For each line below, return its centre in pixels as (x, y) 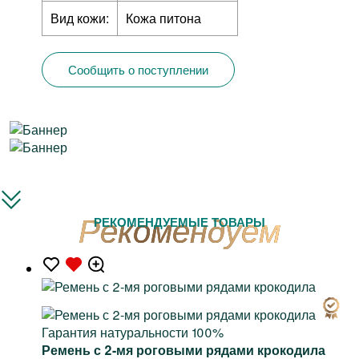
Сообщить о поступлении (138, 70)
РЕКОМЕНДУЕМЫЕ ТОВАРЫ (179, 222)
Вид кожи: (80, 18)
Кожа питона (163, 18)
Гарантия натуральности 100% (133, 333)
